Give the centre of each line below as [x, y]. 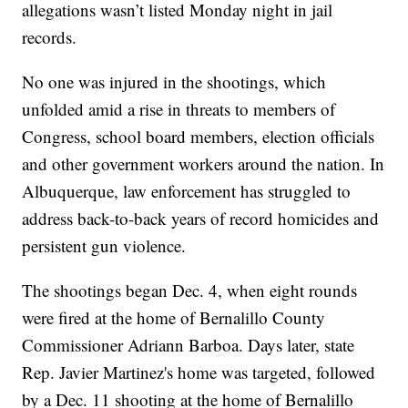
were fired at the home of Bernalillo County [174, 318]
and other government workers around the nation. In [204, 164]
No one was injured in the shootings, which [174, 82]
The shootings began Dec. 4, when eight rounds [190, 291]
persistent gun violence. [104, 246]
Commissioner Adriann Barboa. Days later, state [189, 345]
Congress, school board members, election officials [199, 137]
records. [50, 37]
